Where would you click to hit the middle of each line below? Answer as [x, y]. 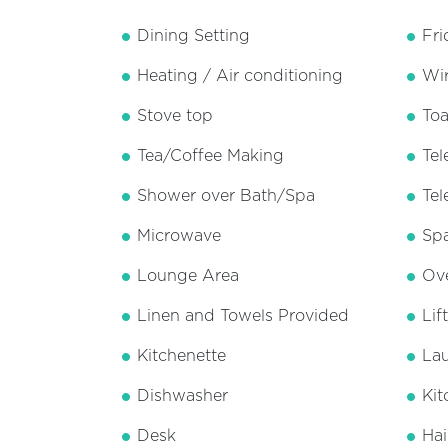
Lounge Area [188, 276]
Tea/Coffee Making [210, 156]
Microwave [179, 236]
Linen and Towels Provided [243, 316]
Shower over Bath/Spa [226, 196]
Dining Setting [193, 36]
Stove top [175, 116]
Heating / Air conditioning [240, 76]
